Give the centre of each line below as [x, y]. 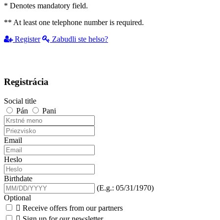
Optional [17, 197]
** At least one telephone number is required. [74, 23]
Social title [20, 101]
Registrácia [26, 82]
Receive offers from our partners [73, 208]
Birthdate [18, 178]
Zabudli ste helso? [79, 39]
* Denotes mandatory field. [46, 6]
